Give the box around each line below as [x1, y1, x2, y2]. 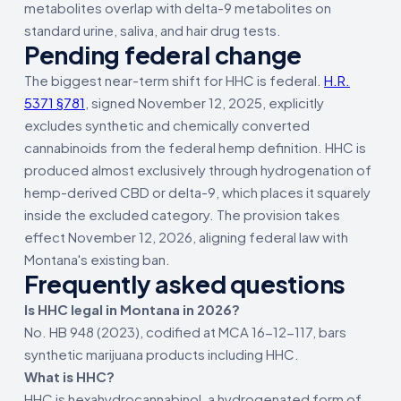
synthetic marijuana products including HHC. [24, 345, 299, 363]
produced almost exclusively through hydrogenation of [24, 160, 371, 178]
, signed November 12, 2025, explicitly [85, 93, 324, 111]
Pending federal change [24, 38, 303, 70]
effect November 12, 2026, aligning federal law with [24, 227, 348, 245]
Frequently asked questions [24, 268, 346, 299]
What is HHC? [24, 367, 115, 385]
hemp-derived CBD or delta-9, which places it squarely [24, 183, 371, 200]
